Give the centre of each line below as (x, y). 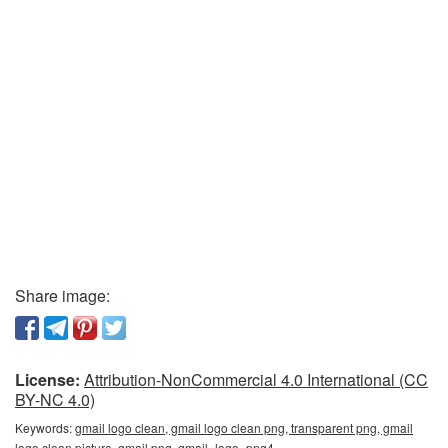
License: (47, 379)
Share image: (62, 295)
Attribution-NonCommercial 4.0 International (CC (256, 379)
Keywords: (45, 427)
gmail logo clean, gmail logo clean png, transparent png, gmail (244, 427)
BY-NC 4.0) (55, 399)
